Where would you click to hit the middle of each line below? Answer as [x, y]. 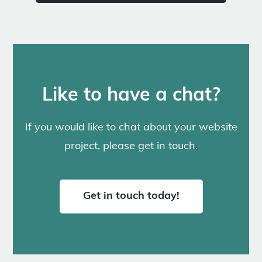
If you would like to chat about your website [131, 128]
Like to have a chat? [131, 96]
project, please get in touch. [131, 147]
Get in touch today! [131, 196]
